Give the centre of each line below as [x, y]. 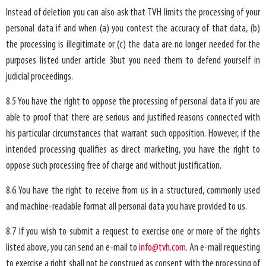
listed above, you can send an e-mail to [72, 248]
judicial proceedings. [39, 77]
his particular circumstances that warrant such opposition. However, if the [133, 134]
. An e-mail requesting [223, 248]
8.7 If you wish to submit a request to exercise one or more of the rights [133, 232]
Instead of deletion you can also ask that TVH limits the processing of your [133, 13]
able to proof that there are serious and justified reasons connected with [133, 118]
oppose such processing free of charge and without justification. [114, 166]
